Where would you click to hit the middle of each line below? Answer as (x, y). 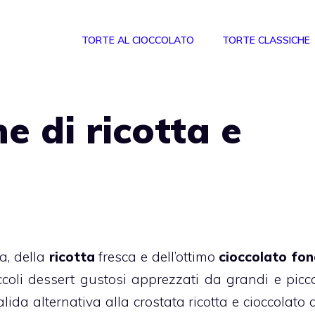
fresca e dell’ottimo (157, 256)
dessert (52, 279)
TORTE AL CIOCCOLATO (138, 40)
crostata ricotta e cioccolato (219, 301)
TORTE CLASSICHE (266, 40)
